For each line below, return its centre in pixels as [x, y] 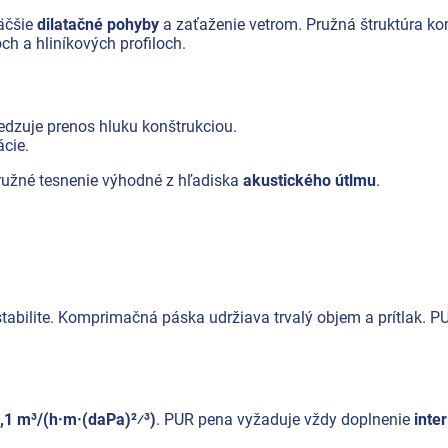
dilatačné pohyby [98, 24]
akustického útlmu [309, 180]
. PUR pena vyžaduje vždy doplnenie [285, 419]
